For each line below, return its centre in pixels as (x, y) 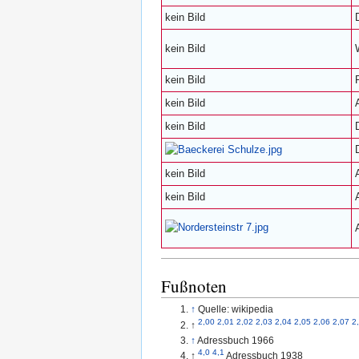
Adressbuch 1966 (236, 340)
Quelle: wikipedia (236, 309)
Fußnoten (194, 286)
